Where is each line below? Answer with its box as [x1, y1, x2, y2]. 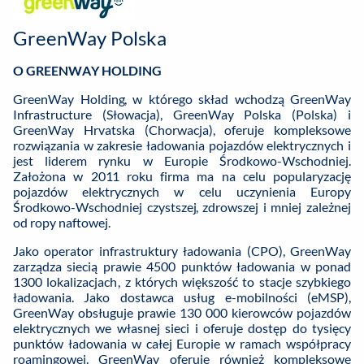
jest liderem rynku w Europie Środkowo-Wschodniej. [13, 153, 351, 169]
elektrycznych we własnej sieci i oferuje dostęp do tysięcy [13, 320, 351, 336]
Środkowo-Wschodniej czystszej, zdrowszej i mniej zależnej [13, 199, 351, 215]
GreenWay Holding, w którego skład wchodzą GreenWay [13, 91, 351, 107]
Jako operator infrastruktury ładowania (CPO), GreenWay [13, 243, 351, 259]
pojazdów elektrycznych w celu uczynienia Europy [13, 184, 351, 200]
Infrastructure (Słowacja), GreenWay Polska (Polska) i [13, 106, 351, 123]
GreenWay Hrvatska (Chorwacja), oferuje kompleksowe [13, 122, 351, 138]
